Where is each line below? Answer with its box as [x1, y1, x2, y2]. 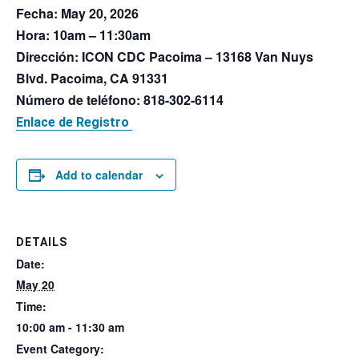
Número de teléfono [16, 91, 136, 109]
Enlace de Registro [16, 115, 132, 130]
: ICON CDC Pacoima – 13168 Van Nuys [75, 47, 313, 66]
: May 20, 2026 [54, 4, 139, 22]
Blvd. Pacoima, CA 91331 [16, 69, 168, 87]
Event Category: [16, 341, 104, 357]
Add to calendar [55, 167, 143, 183]
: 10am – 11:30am [46, 26, 151, 44]
